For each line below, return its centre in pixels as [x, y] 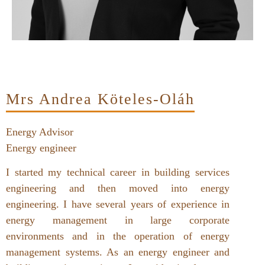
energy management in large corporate [118, 220]
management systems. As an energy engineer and [118, 252]
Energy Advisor [40, 132]
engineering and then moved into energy [118, 188]
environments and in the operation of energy [118, 236]
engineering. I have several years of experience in [118, 204]
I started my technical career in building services [118, 172]
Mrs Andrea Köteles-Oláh [100, 99]
